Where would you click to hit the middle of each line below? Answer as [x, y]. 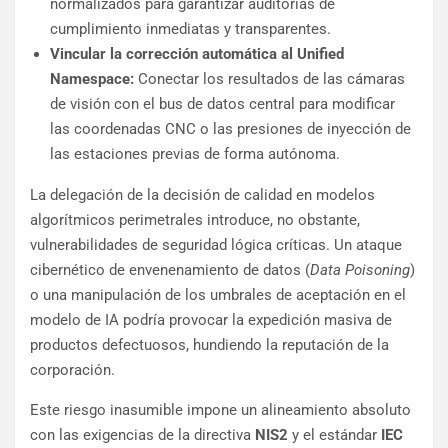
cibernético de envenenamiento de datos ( [170, 270]
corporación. [72, 370]
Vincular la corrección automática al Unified [197, 54]
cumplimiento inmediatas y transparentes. [190, 29]
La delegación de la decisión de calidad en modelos [202, 195]
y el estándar [334, 435]
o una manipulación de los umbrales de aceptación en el [218, 295]
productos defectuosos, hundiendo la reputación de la [209, 345]
